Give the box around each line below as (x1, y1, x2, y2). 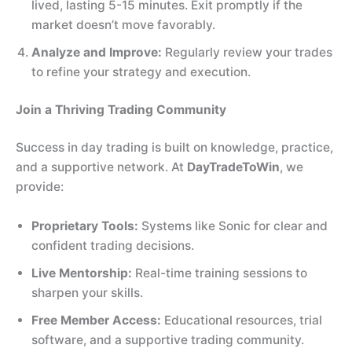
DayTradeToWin (187, 159, 280, 175)
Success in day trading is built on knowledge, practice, (16, 140, 333, 156)
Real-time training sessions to (132, 266, 307, 281)
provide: (16, 179, 64, 195)
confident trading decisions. (31, 238, 194, 254)
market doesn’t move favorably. (31, 16, 215, 32)
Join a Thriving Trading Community (16, 102, 226, 118)
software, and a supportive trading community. (31, 332, 304, 348)
